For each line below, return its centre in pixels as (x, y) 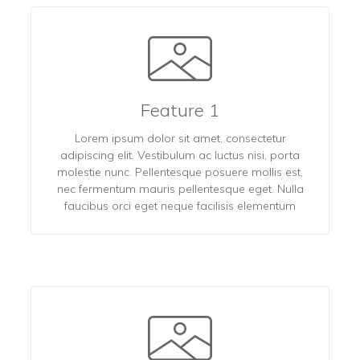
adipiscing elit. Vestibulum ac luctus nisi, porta (180, 155)
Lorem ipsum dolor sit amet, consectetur (180, 138)
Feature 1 (180, 110)
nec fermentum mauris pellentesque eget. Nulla (180, 188)
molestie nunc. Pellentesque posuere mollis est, (180, 172)
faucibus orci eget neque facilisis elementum (180, 205)
